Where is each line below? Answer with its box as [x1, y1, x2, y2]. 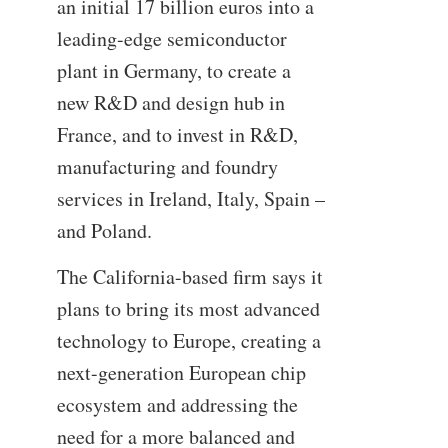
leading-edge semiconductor [56, 25, 287, 53]
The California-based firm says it [56, 262, 323, 290]
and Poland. [56, 217, 152, 245]
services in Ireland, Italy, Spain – [56, 185, 325, 213]
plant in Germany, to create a [56, 57, 291, 85]
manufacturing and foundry [56, 153, 278, 181]
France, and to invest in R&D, [56, 121, 298, 149]
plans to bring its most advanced [56, 294, 320, 322]
